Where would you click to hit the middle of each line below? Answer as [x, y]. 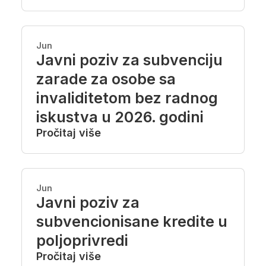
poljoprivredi [82, 240]
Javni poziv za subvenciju [129, 60]
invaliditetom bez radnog [127, 98]
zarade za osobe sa [106, 79]
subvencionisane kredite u [132, 221]
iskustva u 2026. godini [120, 117]
